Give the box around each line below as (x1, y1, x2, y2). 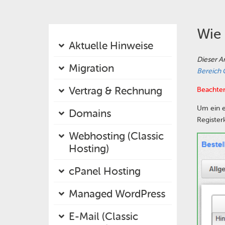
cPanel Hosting (69, 165, 141, 177)
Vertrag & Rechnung (69, 84, 162, 97)
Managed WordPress (69, 187, 165, 200)
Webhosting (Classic (69, 130, 164, 142)
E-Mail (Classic (69, 210, 138, 222)
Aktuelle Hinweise (69, 39, 153, 52)
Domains (69, 107, 111, 120)
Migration (69, 62, 114, 74)
